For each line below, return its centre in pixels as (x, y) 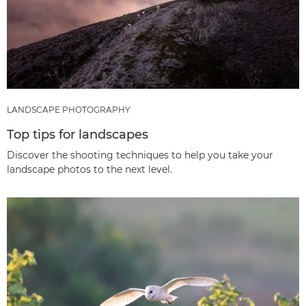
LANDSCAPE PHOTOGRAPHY (69, 110)
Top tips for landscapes (78, 135)
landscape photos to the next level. (89, 170)
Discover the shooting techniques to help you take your (140, 155)
